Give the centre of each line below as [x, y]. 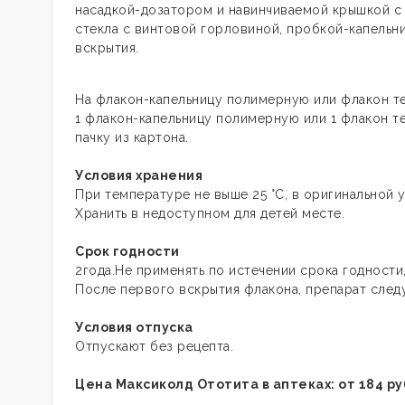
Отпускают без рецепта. [154, 346]
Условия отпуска [134, 327]
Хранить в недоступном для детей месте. [210, 213]
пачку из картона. [132, 137]
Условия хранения [139, 175]
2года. [95, 270]
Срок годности [127, 251]
